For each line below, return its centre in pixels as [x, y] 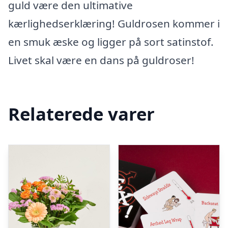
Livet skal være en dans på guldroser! [101, 60]
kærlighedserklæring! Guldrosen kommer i [114, 23]
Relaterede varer [81, 113]
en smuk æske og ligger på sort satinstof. [111, 42]
